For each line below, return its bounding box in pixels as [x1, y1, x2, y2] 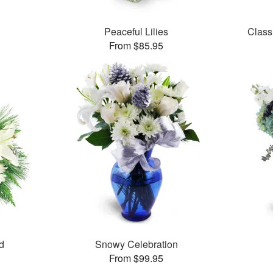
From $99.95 [109, 251, 164, 266]
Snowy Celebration [94, 237, 178, 252]
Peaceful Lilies [104, 24, 169, 39]
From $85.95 [109, 38, 164, 53]
